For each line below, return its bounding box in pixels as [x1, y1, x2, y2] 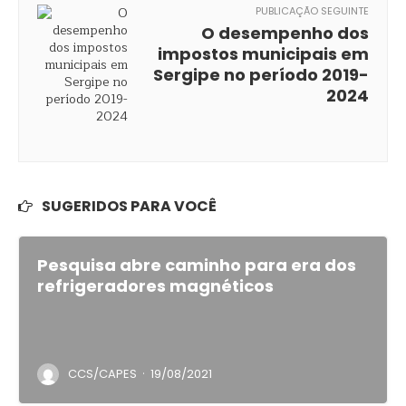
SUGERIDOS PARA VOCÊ [42, 196, 217, 217]
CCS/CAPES [68, 365, 137, 382]
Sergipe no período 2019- [153, 63, 369, 86]
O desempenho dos [201, 22, 369, 44]
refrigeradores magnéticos [37, 275, 274, 297]
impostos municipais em [158, 43, 369, 65]
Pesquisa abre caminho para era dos [37, 254, 356, 276]
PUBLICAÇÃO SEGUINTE [256, 4, 369, 18]
